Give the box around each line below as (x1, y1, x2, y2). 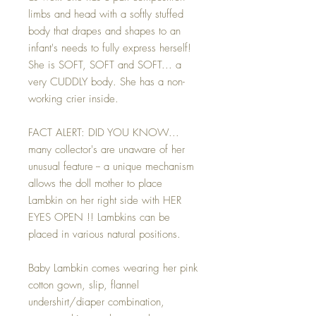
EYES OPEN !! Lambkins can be (28, 209, 170, 224)
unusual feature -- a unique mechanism (28, 159, 194, 174)
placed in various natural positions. (28, 226, 181, 241)
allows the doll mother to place (28, 176, 162, 190)
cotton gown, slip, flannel (28, 277, 139, 292)
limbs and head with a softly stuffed (28, 6, 183, 21)
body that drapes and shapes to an (28, 23, 181, 38)
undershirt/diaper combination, (28, 294, 164, 309)
